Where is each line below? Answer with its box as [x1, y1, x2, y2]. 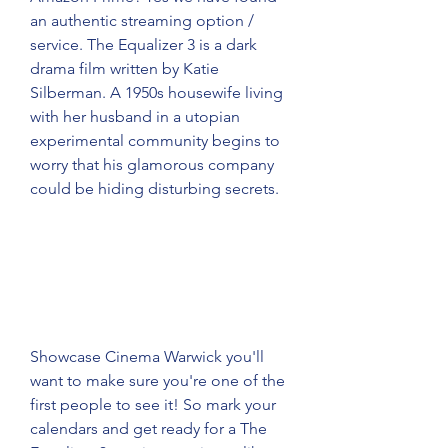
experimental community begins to [30, 131, 280, 150]
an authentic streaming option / [30, 11, 254, 30]
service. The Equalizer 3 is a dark [30, 35, 257, 54]
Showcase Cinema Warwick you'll [30, 347, 264, 366]
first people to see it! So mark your [30, 395, 276, 414]
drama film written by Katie [30, 59, 219, 78]
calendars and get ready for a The [30, 419, 267, 438]
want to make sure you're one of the [30, 371, 285, 390]
